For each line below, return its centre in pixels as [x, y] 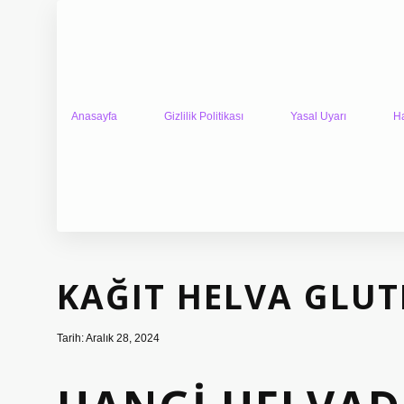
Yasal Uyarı [318, 116]
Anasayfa [94, 116]
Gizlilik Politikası [204, 116]
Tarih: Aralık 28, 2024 [108, 338]
